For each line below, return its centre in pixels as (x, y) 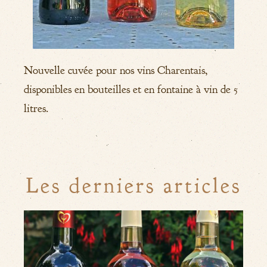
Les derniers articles (133, 186)
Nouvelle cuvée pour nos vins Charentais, (116, 71)
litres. (36, 109)
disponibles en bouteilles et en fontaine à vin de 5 (131, 90)
